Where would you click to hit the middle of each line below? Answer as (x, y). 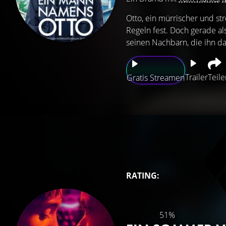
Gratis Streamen (156, 78)
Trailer (196, 77)
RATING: (143, 176)
